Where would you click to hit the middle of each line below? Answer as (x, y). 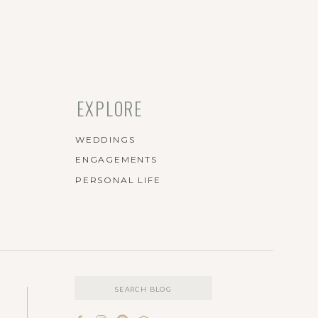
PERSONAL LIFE (118, 180)
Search (94, 286)
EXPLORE (110, 108)
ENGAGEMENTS (116, 159)
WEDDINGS (105, 139)
